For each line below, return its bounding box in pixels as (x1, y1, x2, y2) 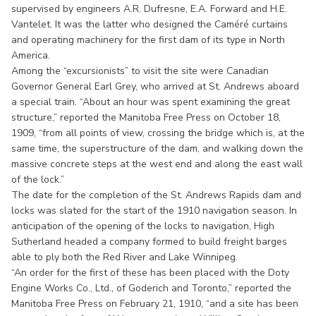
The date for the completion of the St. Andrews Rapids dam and (11, 188, 301, 202)
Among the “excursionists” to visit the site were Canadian (11, 63, 269, 78)
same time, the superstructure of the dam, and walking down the (11, 141, 303, 155)
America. (11, 48, 53, 62)
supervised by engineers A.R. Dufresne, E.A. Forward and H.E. (11, 1, 287, 16)
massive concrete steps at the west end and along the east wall (11, 157, 303, 171)
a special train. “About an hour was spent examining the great (11, 95, 290, 109)
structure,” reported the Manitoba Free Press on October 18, (11, 110, 281, 124)
